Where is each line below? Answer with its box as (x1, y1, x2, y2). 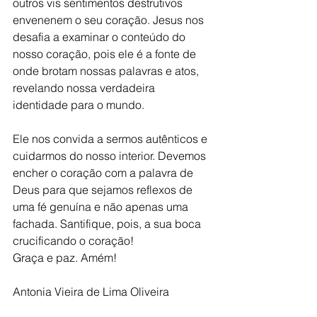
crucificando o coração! (13, 234, 134, 248)
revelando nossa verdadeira (13, 81, 158, 95)
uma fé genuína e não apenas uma (13, 200, 191, 214)
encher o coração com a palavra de (13, 166, 196, 180)
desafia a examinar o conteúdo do (13, 30, 188, 44)
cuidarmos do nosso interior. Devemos (13, 149, 209, 163)
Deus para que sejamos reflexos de (13, 183, 195, 197)
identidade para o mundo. (13, 98, 147, 112)
